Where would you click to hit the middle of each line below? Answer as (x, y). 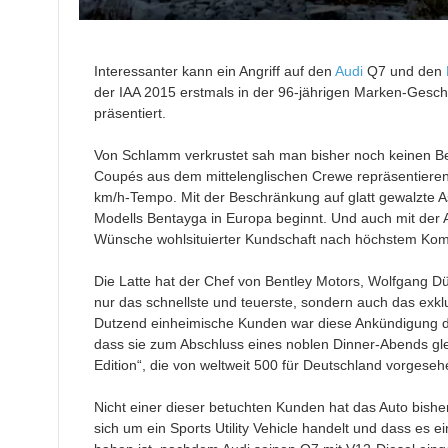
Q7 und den (404, 71)
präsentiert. (129, 113)
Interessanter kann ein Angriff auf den (214, 71)
